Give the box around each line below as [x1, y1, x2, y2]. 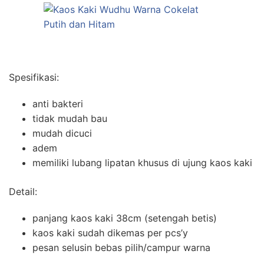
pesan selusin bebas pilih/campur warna [32, 241, 210, 253]
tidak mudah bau [32, 112, 107, 124]
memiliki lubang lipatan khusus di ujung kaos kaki [32, 156, 252, 169]
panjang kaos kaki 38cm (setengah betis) [32, 212, 217, 224]
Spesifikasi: [9, 71, 59, 83]
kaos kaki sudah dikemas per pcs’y [32, 226, 188, 239]
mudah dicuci [32, 127, 92, 139]
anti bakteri [32, 97, 83, 110]
